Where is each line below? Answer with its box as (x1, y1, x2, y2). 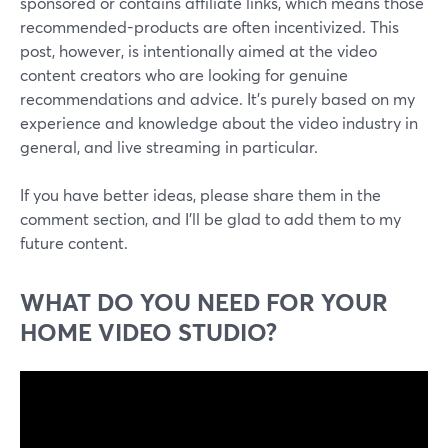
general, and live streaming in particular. (20, 136, 318, 158)
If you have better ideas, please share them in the (20, 184, 381, 206)
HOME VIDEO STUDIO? (20, 316, 277, 349)
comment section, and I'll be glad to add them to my (20, 208, 401, 230)
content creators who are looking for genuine (20, 64, 348, 86)
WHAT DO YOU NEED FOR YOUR (20, 286, 388, 319)
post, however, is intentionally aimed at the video (20, 40, 377, 62)
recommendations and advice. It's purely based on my (20, 88, 415, 110)
